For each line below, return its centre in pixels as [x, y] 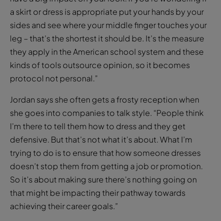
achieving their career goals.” [64, 206]
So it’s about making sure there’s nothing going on [103, 179]
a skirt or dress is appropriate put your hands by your [107, 11]
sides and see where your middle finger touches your [108, 25]
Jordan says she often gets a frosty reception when [105, 99]
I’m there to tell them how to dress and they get [98, 126]
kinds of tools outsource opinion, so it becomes [100, 65]
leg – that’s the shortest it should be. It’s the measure [107, 38]
